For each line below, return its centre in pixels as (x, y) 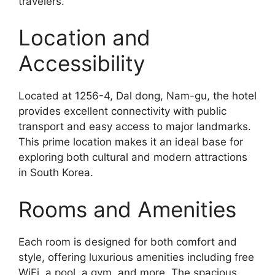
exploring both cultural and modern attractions (133, 157)
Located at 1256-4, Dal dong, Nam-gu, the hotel (137, 96)
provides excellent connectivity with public (122, 111)
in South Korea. (56, 173)
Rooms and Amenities (127, 209)
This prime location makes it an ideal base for (131, 142)
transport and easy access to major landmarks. (135, 127)
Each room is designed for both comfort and (128, 242)
